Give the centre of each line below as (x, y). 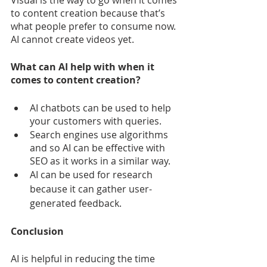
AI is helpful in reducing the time (84, 258)
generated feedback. (76, 203)
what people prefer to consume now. (94, 26)
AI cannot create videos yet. (72, 39)
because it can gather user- (91, 189)
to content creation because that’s (89, 13)
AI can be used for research (92, 174)
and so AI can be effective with (99, 148)
